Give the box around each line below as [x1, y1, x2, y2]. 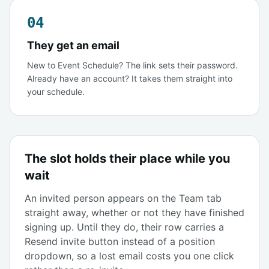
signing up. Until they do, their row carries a [25, 220, 224, 233]
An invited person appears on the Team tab [25, 192, 222, 204]
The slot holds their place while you [25, 151, 230, 166]
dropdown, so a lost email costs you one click [25, 249, 234, 262]
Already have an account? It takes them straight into [27, 73, 232, 83]
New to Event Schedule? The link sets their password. [27, 59, 238, 70]
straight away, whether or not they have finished [25, 206, 244, 219]
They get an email [27, 38, 119, 52]
